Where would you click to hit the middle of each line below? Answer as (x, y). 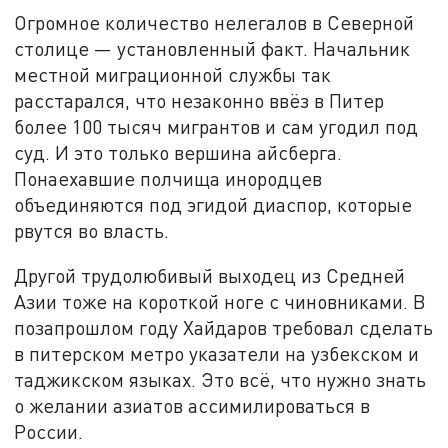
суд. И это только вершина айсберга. (178, 152)
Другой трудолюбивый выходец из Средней (210, 276)
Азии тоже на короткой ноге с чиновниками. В (220, 302)
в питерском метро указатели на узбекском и (217, 354)
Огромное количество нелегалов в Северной (214, 22)
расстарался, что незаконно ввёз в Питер (199, 100)
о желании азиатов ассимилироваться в (192, 406)
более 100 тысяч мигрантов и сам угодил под (216, 126)
